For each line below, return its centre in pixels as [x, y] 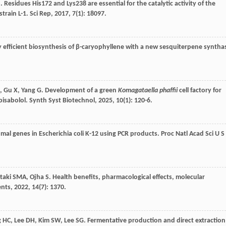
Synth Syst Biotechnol [62, 101]
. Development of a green [80, 91]
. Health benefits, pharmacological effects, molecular [127, 178]
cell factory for [200, 91]
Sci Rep [40, 14]
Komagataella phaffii [148, 91]
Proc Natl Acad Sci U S [193, 134]
